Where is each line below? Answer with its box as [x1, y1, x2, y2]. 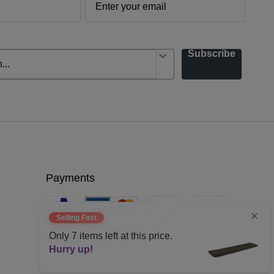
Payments [46, 172, 95, 185]
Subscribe [188, 48, 235, 59]
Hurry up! [49, 243, 93, 254]
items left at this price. [77, 230, 172, 241]
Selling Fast [56, 213, 97, 222]
